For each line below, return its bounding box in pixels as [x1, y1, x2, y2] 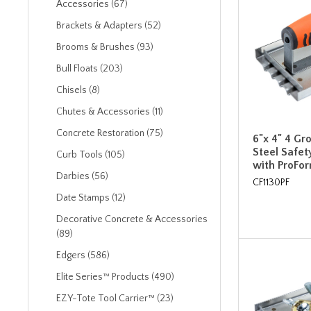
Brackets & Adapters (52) [56, 20, 161, 31]
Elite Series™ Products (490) [56, 271, 174, 283]
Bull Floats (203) [56, 63, 123, 74]
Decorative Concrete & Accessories [56, 214, 208, 225]
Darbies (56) [56, 171, 108, 182]
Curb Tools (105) [56, 149, 125, 160]
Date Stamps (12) [56, 192, 126, 203]
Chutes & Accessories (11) [56, 106, 163, 117]
